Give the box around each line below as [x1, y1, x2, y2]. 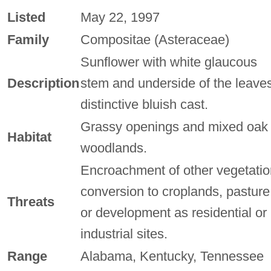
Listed [7, 9, 45, 25]
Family [7, 31, 49, 47]
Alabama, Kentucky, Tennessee [80, 248, 264, 264]
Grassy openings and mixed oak [80, 119, 268, 134]
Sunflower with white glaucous [80, 54, 257, 70]
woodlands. [80, 140, 147, 155]
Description [7, 75, 79, 91]
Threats [7, 194, 54, 209]
